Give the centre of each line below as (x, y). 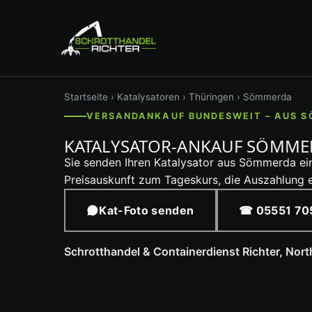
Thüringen (211, 96)
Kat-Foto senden (147, 210)
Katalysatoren (148, 96)
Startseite (86, 96)
